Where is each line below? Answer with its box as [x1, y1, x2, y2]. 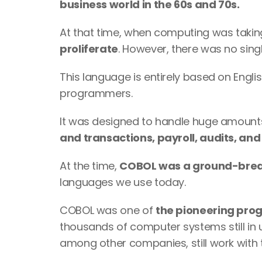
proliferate [60, 42, 119, 56]
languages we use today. [60, 175, 186, 189]
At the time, [60, 158, 120, 173]
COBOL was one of [60, 203, 156, 218]
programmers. [60, 86, 136, 101]
